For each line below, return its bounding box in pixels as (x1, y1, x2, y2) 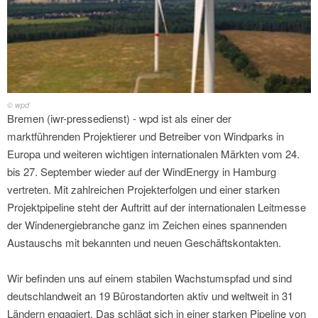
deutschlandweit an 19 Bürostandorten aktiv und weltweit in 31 (7, 288, 293, 304)
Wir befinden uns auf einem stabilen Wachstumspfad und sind (7, 270, 292, 286)
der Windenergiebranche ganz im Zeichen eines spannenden (7, 217, 287, 233)
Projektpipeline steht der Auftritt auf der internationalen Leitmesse (7, 199, 306, 215)
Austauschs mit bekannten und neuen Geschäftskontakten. (7, 235, 281, 251)
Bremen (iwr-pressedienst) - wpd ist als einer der (7, 111, 231, 126)
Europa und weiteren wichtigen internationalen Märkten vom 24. (7, 146, 300, 162)
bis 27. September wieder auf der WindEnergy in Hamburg (7, 164, 276, 180)
